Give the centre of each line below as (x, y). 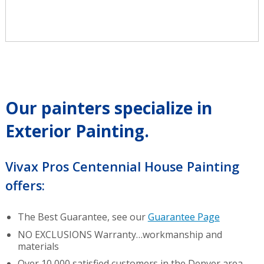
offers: (25, 186)
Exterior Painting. (77, 131)
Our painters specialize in (108, 108)
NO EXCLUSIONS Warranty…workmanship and (120, 234)
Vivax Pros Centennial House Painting (122, 167)
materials (38, 246)
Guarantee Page (184, 217)
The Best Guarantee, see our (82, 217)
